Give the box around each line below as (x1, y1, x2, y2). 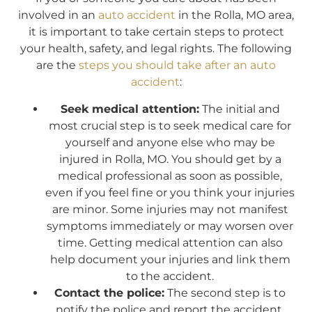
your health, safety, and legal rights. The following (20, 42, 292, 56)
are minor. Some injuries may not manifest (52, 202, 288, 216)
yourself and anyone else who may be (65, 135, 275, 149)
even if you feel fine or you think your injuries (45, 185, 295, 199)
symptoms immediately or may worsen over (47, 219, 293, 233)
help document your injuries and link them (49, 252, 290, 266)
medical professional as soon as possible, (58, 169, 282, 182)
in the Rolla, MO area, (175, 8, 294, 22)
